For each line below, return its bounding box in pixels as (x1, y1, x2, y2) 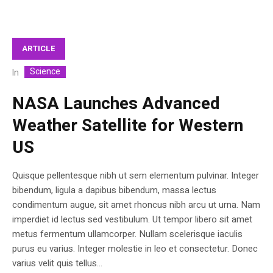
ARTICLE (22, 42, 55, 54)
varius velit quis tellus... (12, 257, 102, 271)
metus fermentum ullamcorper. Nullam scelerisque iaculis (12, 227, 243, 241)
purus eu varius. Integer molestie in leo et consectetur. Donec (12, 242, 258, 256)
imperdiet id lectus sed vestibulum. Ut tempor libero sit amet (12, 213, 252, 227)
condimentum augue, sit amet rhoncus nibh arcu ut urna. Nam (12, 198, 260, 212)
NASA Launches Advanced (12, 91, 220, 117)
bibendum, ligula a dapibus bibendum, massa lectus (12, 183, 216, 197)
